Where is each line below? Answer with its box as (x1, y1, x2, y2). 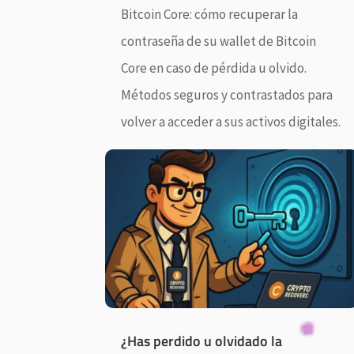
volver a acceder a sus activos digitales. (121, 112, 341, 130)
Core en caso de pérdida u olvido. (121, 58, 307, 77)
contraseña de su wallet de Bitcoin (121, 32, 317, 50)
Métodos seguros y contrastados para (121, 85, 333, 104)
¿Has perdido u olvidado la (121, 330, 283, 352)
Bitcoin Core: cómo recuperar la (121, 5, 299, 23)
